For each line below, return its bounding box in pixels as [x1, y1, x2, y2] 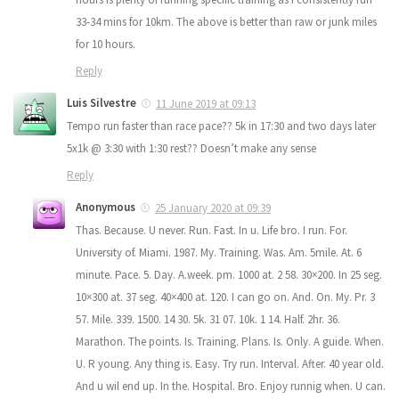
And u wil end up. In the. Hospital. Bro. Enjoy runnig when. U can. [76, 378, 386, 394]
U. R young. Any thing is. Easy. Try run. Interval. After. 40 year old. [76, 355, 384, 371]
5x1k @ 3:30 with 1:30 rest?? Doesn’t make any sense [67, 140, 316, 156]
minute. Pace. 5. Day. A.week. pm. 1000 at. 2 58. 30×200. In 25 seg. [76, 266, 382, 282]
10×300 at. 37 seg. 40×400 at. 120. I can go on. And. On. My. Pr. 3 [76, 289, 375, 305]
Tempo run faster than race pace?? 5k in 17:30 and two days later [67, 118, 376, 134]
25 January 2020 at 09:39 [155, 199, 271, 216]
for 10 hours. [76, 36, 135, 52]
